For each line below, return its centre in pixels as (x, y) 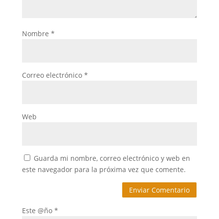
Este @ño (38, 211)
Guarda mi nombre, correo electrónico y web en (112, 158)
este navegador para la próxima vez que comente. (104, 169)
